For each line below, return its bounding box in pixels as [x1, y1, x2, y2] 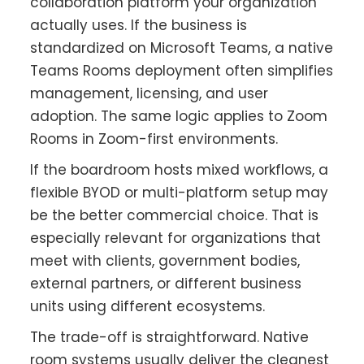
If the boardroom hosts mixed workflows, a [30, 160, 329, 180]
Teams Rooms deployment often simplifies [30, 61, 334, 81]
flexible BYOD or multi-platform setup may [30, 183, 329, 203]
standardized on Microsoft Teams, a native [30, 38, 334, 58]
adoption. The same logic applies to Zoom [30, 106, 328, 127]
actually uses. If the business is [30, 15, 248, 36]
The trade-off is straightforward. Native [30, 327, 310, 348]
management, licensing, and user [30, 84, 269, 104]
